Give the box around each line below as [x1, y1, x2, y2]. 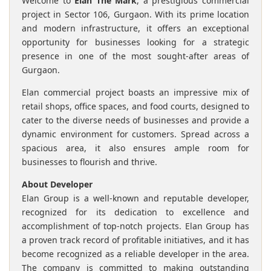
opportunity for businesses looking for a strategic [22, 36, 249, 48]
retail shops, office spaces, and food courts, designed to [22, 100, 249, 112]
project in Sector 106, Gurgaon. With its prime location [22, 8, 249, 20]
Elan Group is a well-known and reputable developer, [22, 192, 249, 204]
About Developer [22, 178, 93, 190]
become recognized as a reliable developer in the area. [22, 247, 249, 260]
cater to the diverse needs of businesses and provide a [22, 114, 249, 126]
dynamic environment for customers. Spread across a [22, 128, 249, 140]
